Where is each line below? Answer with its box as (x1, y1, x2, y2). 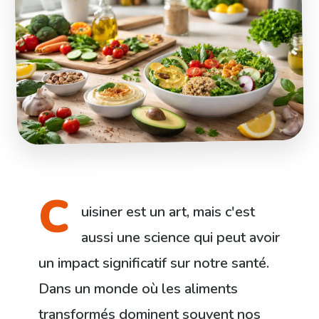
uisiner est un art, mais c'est (81, 202, 256, 222)
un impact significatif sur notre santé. (38, 253, 270, 273)
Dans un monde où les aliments (38, 279, 239, 299)
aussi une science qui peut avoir (81, 228, 281, 248)
